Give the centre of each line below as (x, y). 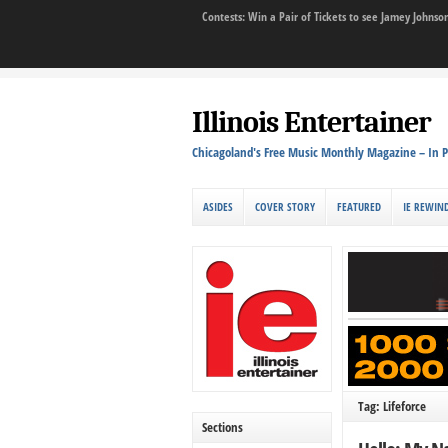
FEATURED (359, 206)
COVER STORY (285, 206)
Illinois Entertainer (311, 122)
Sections (222, 426)
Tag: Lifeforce (392, 405)
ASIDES (218, 206)
